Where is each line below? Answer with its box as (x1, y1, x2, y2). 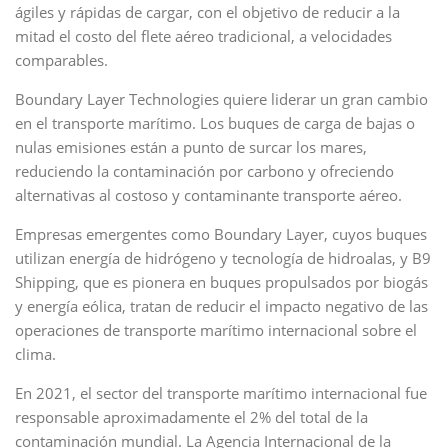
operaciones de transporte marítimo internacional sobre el (15, 320, 417, 340)
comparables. (15, 50, 108, 70)
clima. (15, 344, 56, 364)
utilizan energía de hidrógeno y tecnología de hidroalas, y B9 (15, 248, 431, 268)
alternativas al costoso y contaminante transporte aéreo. (15, 185, 402, 205)
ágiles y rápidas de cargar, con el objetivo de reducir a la (15, 2, 400, 22)
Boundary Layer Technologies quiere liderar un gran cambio (15, 89, 428, 109)
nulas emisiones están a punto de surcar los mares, (15, 137, 367, 157)
